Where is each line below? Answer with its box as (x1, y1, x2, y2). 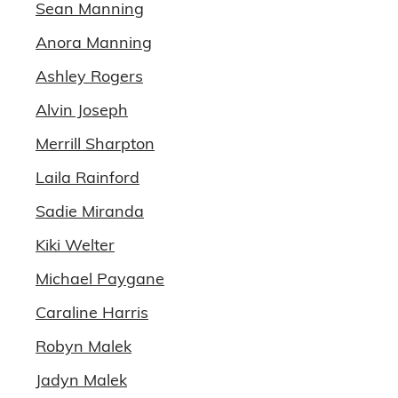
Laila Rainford (36, 167, 139, 187)
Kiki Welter (36, 235, 115, 255)
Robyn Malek (36, 336, 131, 356)
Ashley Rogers (36, 66, 143, 86)
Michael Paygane (36, 268, 164, 289)
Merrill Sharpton (36, 133, 155, 154)
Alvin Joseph (36, 99, 128, 120)
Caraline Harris (36, 302, 148, 322)
